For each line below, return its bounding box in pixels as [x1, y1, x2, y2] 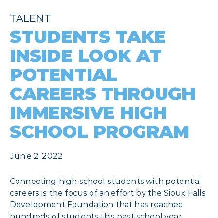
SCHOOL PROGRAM [10, 121, 190, 142]
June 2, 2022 [10, 151, 63, 161]
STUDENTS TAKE [10, 26, 166, 47]
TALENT [10, 12, 51, 24]
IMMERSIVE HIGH [10, 102, 167, 123]
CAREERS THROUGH [10, 83, 196, 104]
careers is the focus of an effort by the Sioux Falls [10, 188, 206, 198]
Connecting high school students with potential [10, 177, 202, 186]
